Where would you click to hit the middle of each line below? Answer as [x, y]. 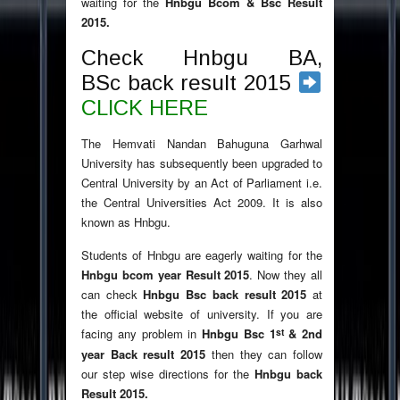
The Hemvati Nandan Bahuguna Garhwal [202, 144]
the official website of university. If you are [202, 314]
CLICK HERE [145, 108]
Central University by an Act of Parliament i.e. [202, 183]
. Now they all [286, 275]
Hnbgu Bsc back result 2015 [225, 295]
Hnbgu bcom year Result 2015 [166, 275]
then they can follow [264, 354]
